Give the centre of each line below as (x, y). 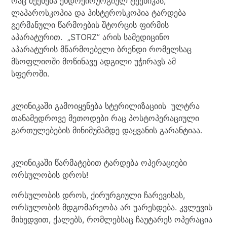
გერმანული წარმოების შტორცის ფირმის (90, 25)
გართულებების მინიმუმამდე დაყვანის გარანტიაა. (107, 130)
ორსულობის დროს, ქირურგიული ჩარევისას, (98, 195)
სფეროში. (30, 73)
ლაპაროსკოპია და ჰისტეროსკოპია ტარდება (99, 13)
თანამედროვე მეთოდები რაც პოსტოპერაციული (105, 118)
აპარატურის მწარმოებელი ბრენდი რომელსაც (102, 49)
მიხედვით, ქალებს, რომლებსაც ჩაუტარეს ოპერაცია (112, 219)
